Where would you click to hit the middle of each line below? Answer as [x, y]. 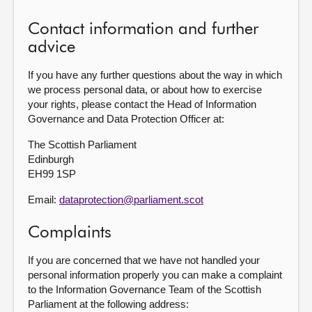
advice [52, 47]
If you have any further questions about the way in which [155, 75]
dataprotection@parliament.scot [131, 200]
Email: [44, 200]
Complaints [70, 233]
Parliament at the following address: [108, 304]
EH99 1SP [52, 174]
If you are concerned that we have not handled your [144, 260]
